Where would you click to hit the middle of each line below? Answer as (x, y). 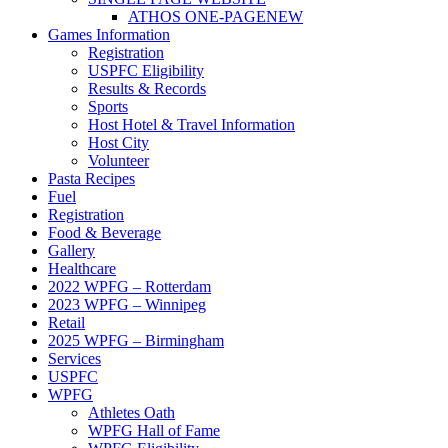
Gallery (71, 251)
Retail (66, 323)
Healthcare (82, 269)
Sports (108, 107)
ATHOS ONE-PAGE (197, 17)
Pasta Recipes (91, 179)
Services (74, 359)
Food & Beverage (104, 233)
